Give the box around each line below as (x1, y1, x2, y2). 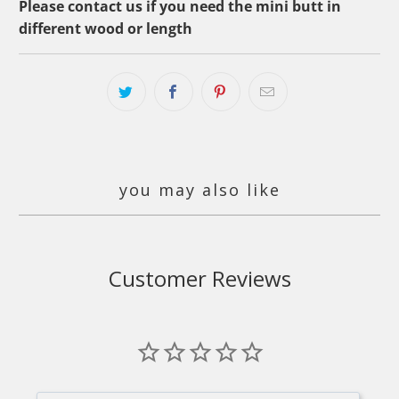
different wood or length (19, 19, 193, 39)
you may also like (118, 179, 281, 201)
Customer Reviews (108, 263, 291, 293)
